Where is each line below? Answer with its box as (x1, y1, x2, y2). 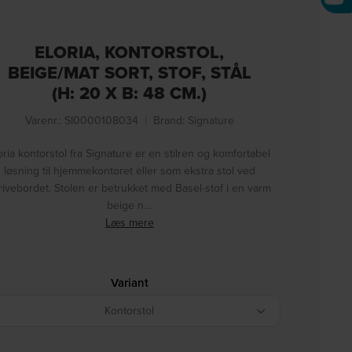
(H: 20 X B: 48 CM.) (52, 80, 207, 105)
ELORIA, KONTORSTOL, (35, 39, 225, 64)
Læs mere (104, 214, 154, 230)
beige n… (107, 197, 152, 213)
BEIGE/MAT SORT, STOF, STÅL (7, 60, 251, 85)
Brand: (152, 112, 188, 128)
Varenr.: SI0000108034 (24, 112, 138, 128)
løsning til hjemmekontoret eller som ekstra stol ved (3, 163, 255, 178)
